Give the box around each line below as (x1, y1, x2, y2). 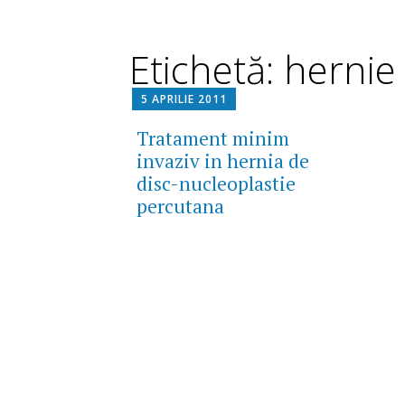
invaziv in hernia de (136, 148, 309, 174)
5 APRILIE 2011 (140, 91, 227, 108)
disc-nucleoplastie (136, 171, 296, 197)
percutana (136, 193, 224, 220)
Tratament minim (136, 126, 289, 152)
